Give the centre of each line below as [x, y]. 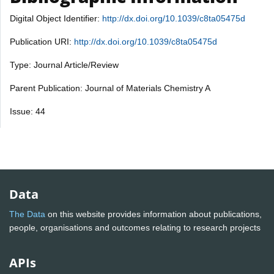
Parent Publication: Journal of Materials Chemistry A [110, 88]
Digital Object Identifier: [56, 18]
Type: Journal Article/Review [64, 65]
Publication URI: [42, 41]
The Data [27, 214]
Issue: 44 [28, 111]
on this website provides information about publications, [154, 214]
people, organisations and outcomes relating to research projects [136, 228]
